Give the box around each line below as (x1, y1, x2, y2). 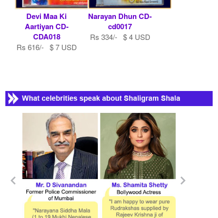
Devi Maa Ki (26, 10, 67, 21)
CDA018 (33, 31, 60, 42)
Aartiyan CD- (24, 20, 69, 32)
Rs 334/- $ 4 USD (90, 31, 150, 42)
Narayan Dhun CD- (88, 10, 152, 21)
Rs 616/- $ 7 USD (16, 41, 77, 52)
